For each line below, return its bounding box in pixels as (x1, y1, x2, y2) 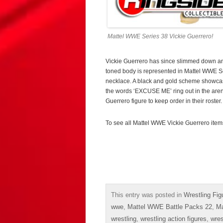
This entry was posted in (111, 191, 184, 199)
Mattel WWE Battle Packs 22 (127, 203, 212, 211)
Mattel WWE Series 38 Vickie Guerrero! (108, 32, 213, 40)
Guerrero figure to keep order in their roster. (106, 97, 222, 105)
